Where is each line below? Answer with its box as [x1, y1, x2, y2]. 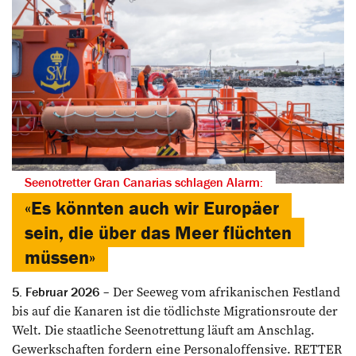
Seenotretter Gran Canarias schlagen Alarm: [25, 174, 263, 191]
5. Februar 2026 [12, 284, 99, 300]
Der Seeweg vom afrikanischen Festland [110, 283, 340, 301]
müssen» [25, 246, 95, 269]
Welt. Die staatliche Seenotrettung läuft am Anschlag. [12, 321, 315, 339]
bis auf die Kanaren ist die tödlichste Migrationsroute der [12, 302, 338, 320]
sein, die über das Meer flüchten [25, 221, 292, 245]
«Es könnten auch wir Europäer [25, 196, 279, 220]
